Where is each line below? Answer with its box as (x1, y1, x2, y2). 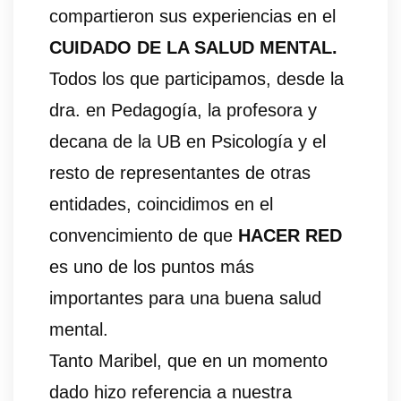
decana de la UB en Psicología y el (49, 132, 326, 152)
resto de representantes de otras (49, 163, 311, 183)
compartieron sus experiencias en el (49, 6, 336, 27)
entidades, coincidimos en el (49, 194, 273, 215)
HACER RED (238, 226, 342, 246)
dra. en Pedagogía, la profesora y (49, 100, 317, 121)
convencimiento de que (49, 226, 238, 246)
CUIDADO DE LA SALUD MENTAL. (49, 38, 337, 58)
